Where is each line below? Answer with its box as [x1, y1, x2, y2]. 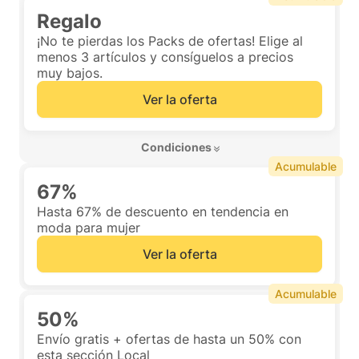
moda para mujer [37, 220, 140, 236]
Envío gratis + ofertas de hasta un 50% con [37, 331, 301, 347]
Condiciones [139, 140, 214, 154]
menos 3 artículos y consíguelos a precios [37, 49, 293, 65]
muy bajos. [37, 65, 103, 81]
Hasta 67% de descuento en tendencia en [37, 204, 288, 220]
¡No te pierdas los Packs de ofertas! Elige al [37, 33, 303, 49]
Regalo [37, 10, 102, 33]
